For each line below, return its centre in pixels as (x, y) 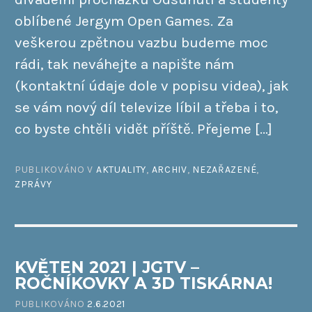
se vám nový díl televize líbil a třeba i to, (147, 108)
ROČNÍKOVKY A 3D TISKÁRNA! (143, 284)
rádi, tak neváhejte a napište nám (124, 64)
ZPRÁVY (33, 184)
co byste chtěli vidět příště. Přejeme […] (143, 129)
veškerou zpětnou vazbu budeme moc (141, 43)
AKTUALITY (121, 169)
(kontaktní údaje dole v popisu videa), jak (152, 86)
